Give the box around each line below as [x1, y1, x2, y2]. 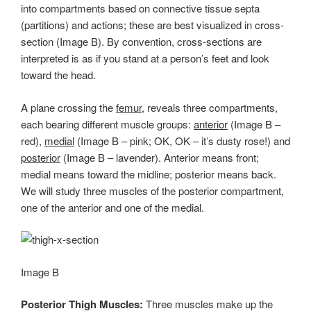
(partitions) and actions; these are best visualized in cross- [21, 17, 284, 33]
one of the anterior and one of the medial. [21, 199, 204, 215]
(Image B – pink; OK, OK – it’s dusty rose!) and [74, 133, 290, 148]
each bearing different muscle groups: [21, 116, 194, 131]
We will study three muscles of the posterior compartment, [21, 183, 284, 198]
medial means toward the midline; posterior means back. [21, 166, 276, 181]
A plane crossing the [21, 99, 116, 115]
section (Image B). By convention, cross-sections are [21, 34, 262, 49]
